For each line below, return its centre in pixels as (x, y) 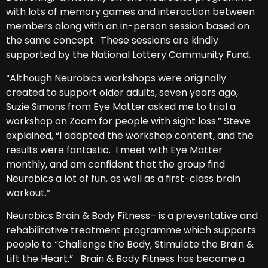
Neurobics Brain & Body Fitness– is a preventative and (132, 216)
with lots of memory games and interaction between (130, 12)
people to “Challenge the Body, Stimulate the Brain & (130, 245)
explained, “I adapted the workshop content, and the (130, 135)
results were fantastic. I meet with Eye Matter (114, 150)
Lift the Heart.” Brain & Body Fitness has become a (125, 259)
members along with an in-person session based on (128, 26)
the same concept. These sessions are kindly (112, 41)
